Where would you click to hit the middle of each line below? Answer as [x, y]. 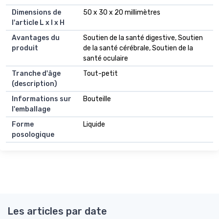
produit [25, 48]
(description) [34, 84]
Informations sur [42, 99]
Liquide [94, 124]
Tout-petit [100, 73]
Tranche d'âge [36, 73]
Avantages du [36, 38]
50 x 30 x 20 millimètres [122, 12]
